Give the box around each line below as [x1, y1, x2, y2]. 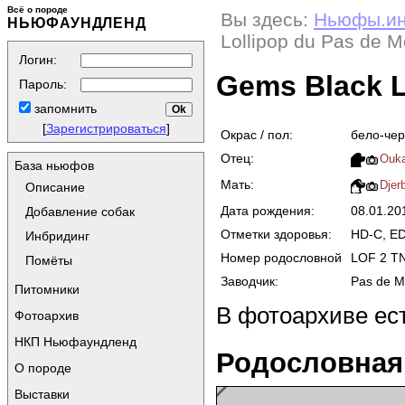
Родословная [216, 346, 403, 379]
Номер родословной [221, 250, 342, 265]
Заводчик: [221, 273, 278, 288]
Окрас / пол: [221, 127, 293, 142]
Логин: [19, 52, 57, 67]
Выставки [14, 387, 70, 401]
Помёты [25, 253, 72, 268]
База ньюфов [14, 158, 94, 173]
